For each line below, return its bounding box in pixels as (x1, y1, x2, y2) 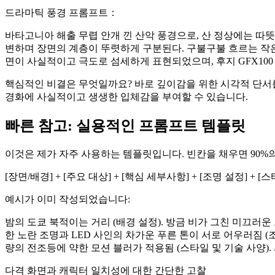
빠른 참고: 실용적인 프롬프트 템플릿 (5, 117, 246, 134)
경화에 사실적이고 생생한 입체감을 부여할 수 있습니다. (5, 91, 248, 102)
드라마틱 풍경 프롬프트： (5, 7, 118, 18)
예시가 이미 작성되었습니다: (5, 193, 130, 204)
